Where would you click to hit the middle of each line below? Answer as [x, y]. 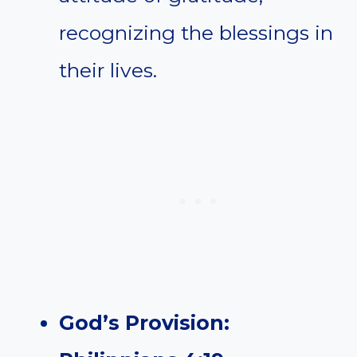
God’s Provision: [144, 323]
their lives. [108, 71]
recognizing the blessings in [196, 33]
